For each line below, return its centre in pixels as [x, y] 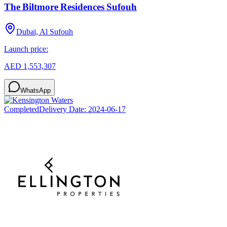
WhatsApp [35, 90]
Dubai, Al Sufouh [45, 31]
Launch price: [26, 49]
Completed [22, 109]
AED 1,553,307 [30, 66]
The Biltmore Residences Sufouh [70, 7]
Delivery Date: [64, 109]
